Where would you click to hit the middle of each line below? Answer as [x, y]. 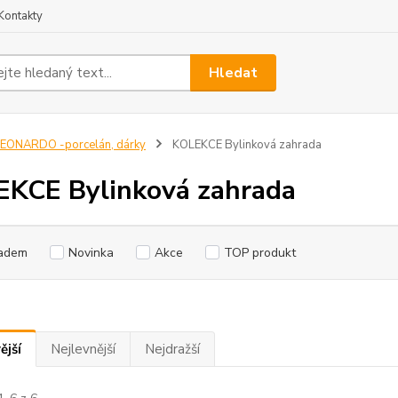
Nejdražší [172, 349]
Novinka [91, 253]
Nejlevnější [83, 349]
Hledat [234, 72]
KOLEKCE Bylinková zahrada [245, 145]
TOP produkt [259, 253]
